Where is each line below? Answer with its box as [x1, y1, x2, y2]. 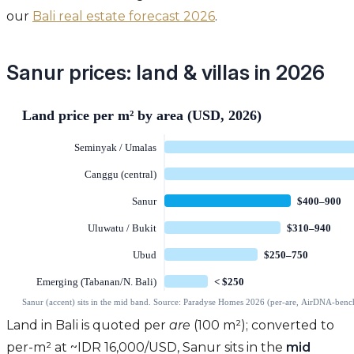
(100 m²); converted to [190, 318, 334, 333]
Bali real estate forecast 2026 [32, 9, 215, 24]
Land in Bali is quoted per [6, 318, 169, 333]
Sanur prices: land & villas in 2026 [6, 60, 325, 85]
